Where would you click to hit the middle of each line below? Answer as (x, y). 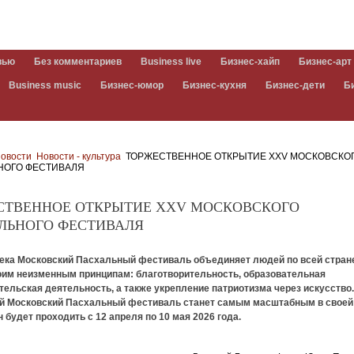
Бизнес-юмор (132, 85)
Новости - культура (79, 156)
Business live (171, 62)
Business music (45, 85)
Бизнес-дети (295, 85)
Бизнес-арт (325, 62)
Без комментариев (78, 62)
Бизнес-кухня (215, 85)
